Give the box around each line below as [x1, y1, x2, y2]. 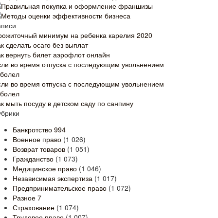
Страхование [13, 202, 54, 212]
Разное [13, 193, 37, 202]
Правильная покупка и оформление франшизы [1, 1, 153, 11]
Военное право [13, 134, 61, 144]
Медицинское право [13, 163, 77, 173]
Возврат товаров [13, 144, 65, 154]
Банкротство [13, 125, 54, 134]
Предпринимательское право [13, 183, 107, 193]
